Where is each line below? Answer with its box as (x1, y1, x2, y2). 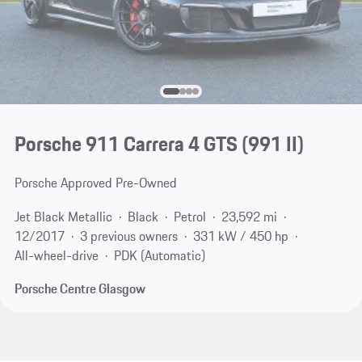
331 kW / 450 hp (192, 225, 288, 246)
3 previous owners (79, 225, 178, 246)
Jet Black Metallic (14, 206, 112, 226)
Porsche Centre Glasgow (14, 279, 145, 299)
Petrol (173, 206, 206, 226)
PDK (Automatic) (113, 245, 205, 265)
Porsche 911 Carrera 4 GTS (14, 128, 238, 160)
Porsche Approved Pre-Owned (14, 173, 177, 193)
